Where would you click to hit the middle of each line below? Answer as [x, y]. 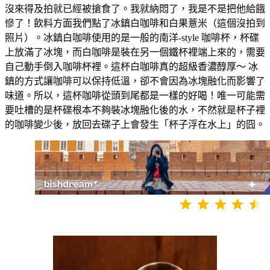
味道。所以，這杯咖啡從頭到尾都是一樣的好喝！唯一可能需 [135, 96]
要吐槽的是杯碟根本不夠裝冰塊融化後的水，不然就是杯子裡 [135, 110]
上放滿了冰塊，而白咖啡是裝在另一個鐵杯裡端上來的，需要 [135, 52]
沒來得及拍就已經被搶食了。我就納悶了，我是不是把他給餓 [135, 9]
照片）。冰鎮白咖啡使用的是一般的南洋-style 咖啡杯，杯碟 [132, 38]
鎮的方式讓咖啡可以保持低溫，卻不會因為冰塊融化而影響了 [135, 81]
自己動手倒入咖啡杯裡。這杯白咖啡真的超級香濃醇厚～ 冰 [131, 67]
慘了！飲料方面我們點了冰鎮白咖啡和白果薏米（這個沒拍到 [135, 24]
